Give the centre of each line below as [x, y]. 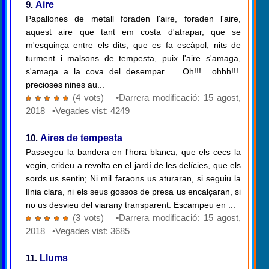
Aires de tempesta [81, 138]
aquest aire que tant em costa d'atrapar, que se [133, 32]
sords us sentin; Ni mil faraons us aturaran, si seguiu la [133, 179]
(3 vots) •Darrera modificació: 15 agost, [156, 218]
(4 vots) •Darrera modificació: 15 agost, [156, 98]
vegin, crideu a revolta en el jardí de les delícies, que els [133, 165]
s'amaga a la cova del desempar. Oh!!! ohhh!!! [133, 72]
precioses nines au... [65, 85]
